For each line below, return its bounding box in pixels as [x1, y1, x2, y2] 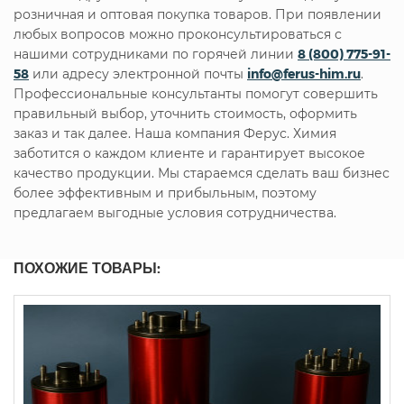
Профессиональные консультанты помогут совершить [14, 85, 378, 102]
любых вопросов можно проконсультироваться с [14, 25, 342, 42]
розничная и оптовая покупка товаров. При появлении [14, 5, 381, 23]
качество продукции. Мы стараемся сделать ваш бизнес [14, 164, 390, 181]
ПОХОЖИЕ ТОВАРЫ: [14, 258, 161, 276]
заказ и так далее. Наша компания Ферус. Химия [14, 124, 336, 142]
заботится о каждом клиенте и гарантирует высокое [14, 144, 365, 161]
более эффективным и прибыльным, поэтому [14, 184, 317, 201]
